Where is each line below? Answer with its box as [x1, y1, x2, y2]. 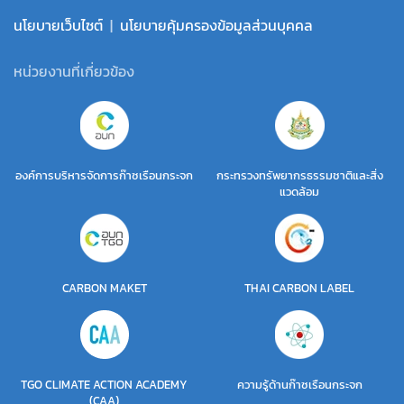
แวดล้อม [280, 183, 320, 201]
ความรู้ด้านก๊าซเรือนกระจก [236, 376, 363, 394]
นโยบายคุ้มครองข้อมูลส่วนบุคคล [120, 14, 313, 37]
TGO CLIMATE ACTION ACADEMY [21, 376, 188, 394]
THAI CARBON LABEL [244, 280, 355, 298]
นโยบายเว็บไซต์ [14, 14, 103, 37]
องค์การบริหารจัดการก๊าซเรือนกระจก [15, 167, 194, 185]
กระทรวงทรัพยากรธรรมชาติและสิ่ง [216, 167, 383, 185]
